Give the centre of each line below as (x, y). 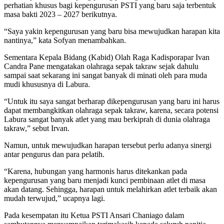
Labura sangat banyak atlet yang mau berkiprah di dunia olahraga (107, 119)
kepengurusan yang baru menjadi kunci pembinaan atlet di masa (105, 180)
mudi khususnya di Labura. (47, 84)
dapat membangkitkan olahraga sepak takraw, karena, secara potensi (111, 110)
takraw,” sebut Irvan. (37, 128)
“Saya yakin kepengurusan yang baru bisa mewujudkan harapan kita (112, 31)
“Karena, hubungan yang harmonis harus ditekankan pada (95, 171)
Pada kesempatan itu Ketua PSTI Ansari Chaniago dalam (94, 215)
